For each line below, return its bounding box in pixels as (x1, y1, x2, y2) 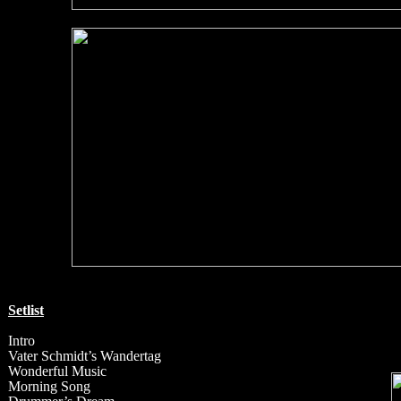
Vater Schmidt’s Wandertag (8, 348, 161, 363)
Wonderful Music (8, 363, 107, 379)
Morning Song (8, 379, 90, 394)
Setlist (8, 303, 44, 318)
